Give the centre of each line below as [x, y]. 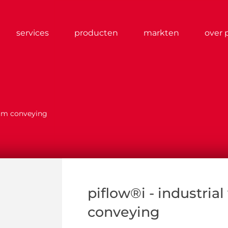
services [33, 33]
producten [96, 33]
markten [162, 33]
